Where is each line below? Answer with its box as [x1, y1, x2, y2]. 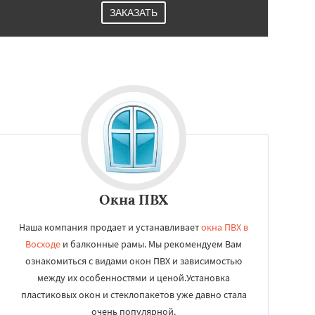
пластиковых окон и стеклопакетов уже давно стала [20, 288, 247, 301]
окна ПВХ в [201, 221, 248, 233]
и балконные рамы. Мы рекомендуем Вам [60, 238, 242, 250]
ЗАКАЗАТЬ [110, 7, 157, 18]
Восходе [25, 238, 60, 250]
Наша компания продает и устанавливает [19, 221, 201, 233]
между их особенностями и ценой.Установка [37, 271, 230, 284]
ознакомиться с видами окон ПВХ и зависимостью [25, 255, 242, 267]
